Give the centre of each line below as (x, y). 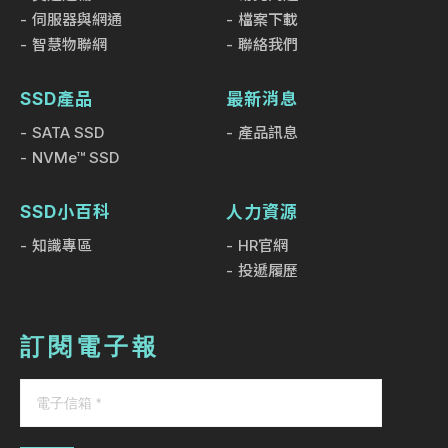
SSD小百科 (65, 212)
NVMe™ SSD (75, 158)
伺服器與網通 (77, 20)
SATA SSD (68, 133)
